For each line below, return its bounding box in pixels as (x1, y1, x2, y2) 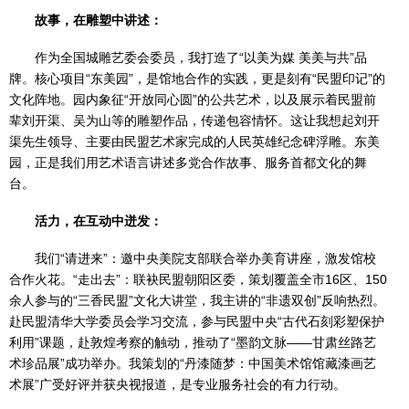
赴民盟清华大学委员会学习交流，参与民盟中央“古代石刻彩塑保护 (9, 314, 384, 330)
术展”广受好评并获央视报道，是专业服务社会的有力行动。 (9, 377, 346, 393)
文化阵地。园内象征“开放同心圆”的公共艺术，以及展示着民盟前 (9, 92, 376, 108)
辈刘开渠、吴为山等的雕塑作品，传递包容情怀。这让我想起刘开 (9, 113, 380, 129)
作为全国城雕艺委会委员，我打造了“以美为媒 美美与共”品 (35, 50, 367, 66)
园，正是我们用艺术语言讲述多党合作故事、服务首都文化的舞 (9, 155, 367, 171)
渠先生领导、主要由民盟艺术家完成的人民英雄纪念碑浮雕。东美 (9, 134, 380, 150)
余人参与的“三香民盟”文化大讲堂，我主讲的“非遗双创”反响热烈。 (9, 293, 385, 309)
